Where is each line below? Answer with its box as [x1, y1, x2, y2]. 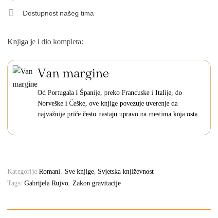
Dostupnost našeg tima [22, 9, 94, 17]
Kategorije [7, 168, 37, 176]
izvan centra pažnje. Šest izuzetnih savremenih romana [37, 121, 187, 129]
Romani [39, 168, 61, 176]
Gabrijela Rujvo [24, 180, 69, 187]
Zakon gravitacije [72, 180, 121, 187]
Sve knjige [64, 168, 94, 176]
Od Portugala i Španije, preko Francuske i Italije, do [37, 89, 182, 97]
